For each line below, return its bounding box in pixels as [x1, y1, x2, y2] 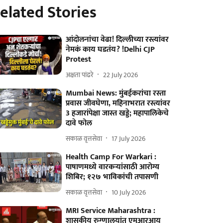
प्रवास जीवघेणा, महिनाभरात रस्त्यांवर [66, 97, 171, 110]
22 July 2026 [103, 69, 138, 81]
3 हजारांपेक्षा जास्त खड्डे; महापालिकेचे [66, 107, 169, 120]
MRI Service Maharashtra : [66, 204, 156, 218]
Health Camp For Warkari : [66, 150, 157, 164]
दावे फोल [66, 116, 93, 130]
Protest [66, 53, 92, 66]
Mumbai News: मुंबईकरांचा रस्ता [66, 87, 166, 100]
